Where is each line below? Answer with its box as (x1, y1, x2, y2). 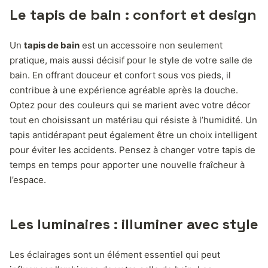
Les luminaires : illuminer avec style (10, 214, 258, 233)
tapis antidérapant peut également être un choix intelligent (10, 129, 257, 141)
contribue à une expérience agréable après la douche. (10, 84, 238, 96)
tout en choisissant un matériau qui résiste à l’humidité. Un (10, 114, 257, 126)
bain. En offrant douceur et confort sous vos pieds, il (10, 69, 231, 81)
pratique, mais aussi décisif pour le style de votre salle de (10, 54, 252, 66)
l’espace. (10, 173, 46, 185)
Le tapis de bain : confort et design (10, 5, 257, 24)
